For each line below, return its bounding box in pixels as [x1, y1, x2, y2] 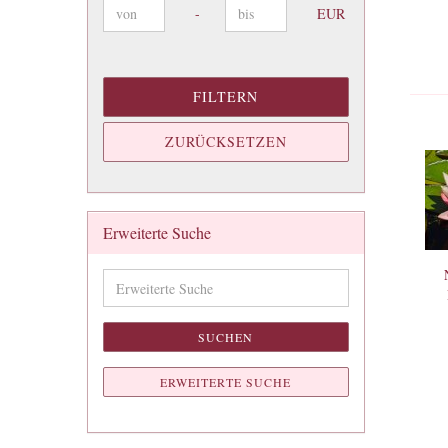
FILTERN [193, 87, 259, 106]
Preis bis [115, 3, 163, 22]
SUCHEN [198, 329, 254, 345]
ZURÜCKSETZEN [164, 132, 287, 151]
